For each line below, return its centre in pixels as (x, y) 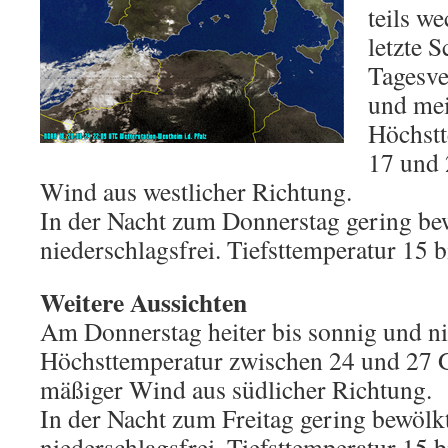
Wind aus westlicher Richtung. (196, 191)
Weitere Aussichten (143, 302)
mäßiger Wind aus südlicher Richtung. (236, 389)
